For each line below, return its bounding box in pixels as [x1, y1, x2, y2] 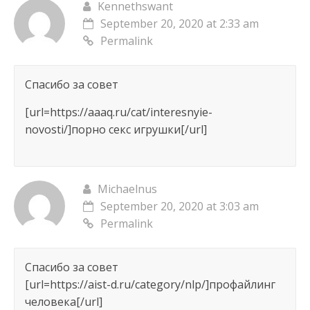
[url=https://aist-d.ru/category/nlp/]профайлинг [24, 277, 275, 293]
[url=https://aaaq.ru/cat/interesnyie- [24, 104, 212, 120]
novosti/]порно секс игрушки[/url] [24, 122, 207, 138]
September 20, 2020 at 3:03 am [100, 199, 259, 215]
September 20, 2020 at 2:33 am [100, 16, 259, 32]
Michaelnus [97, 181, 157, 197]
